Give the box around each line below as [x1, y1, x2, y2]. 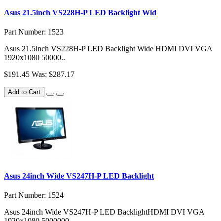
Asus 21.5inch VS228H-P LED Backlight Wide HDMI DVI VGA [4, 44, 212, 53]
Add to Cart [8, 88, 40, 96]
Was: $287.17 [32, 70, 74, 79]
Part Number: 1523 [4, 28, 64, 37]
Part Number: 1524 [4, 190, 64, 199]
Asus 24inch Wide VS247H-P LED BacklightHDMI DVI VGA [4, 207, 204, 216]
